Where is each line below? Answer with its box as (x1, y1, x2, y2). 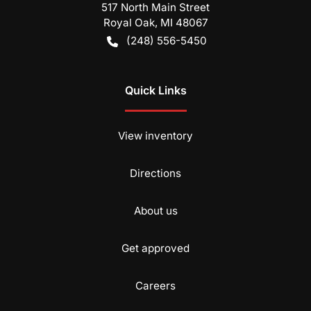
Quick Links (124, 83, 187, 98)
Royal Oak (103, 16, 155, 30)
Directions (130, 167, 181, 180)
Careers (135, 279, 176, 293)
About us (133, 204, 178, 218)
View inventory (118, 129, 193, 143)
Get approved (121, 242, 190, 255)
